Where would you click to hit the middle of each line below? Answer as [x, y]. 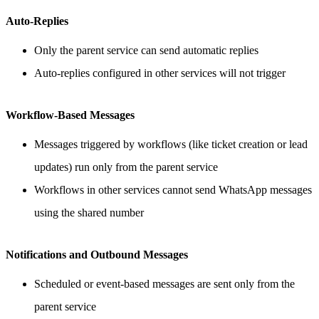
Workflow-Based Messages [70, 115]
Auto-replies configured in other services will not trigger [160, 73]
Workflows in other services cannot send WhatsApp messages [173, 190]
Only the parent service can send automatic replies [146, 51]
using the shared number [89, 213]
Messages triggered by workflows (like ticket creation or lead [171, 145]
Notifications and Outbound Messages [100, 255]
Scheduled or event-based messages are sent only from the [164, 284]
